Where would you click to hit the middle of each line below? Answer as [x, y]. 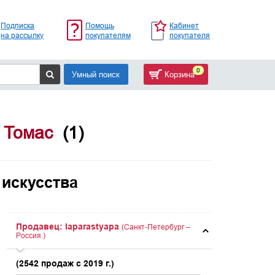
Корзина [178, 74]
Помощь [99, 25]
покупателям [108, 35]
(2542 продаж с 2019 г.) [65, 263]
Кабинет [184, 25]
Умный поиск [96, 74]
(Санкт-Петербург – [156, 227]
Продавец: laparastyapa [68, 227]
